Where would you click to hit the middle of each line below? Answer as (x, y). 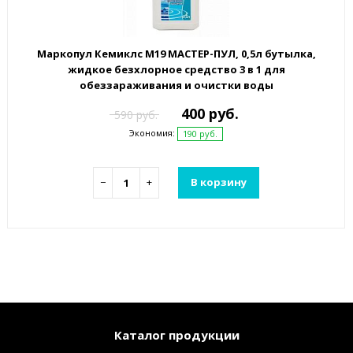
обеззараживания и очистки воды (176, 85)
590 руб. (136, 114)
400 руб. (210, 113)
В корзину (219, 182)
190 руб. (200, 133)
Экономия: (152, 132)
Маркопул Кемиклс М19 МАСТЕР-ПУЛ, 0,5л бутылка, (176, 53)
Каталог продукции (176, 334)
